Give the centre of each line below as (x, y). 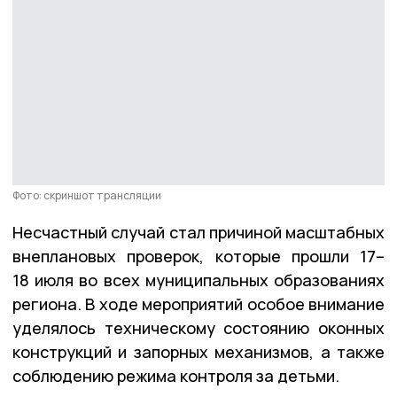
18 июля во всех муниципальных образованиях (198, 280)
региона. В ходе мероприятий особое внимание (198, 304)
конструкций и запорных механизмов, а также (198, 351)
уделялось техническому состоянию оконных (198, 327)
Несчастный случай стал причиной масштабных (198, 232)
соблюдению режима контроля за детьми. (176, 375)
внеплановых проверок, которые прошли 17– (198, 256)
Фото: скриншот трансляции (87, 195)
